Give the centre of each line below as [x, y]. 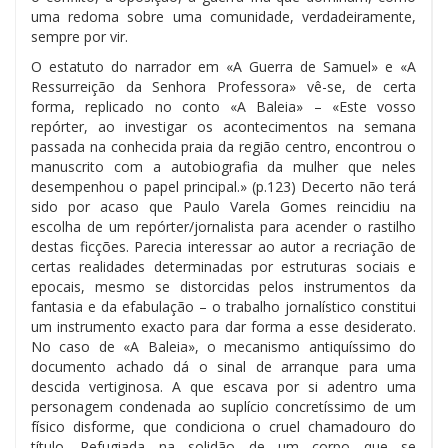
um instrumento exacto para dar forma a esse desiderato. [223, 326]
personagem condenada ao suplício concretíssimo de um [223, 406]
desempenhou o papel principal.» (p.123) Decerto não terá [223, 186]
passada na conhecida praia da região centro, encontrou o [223, 146]
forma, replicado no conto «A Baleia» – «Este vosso [223, 106]
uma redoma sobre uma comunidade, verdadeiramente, [223, 16]
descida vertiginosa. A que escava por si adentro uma [223, 386]
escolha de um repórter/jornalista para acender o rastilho [223, 226]
